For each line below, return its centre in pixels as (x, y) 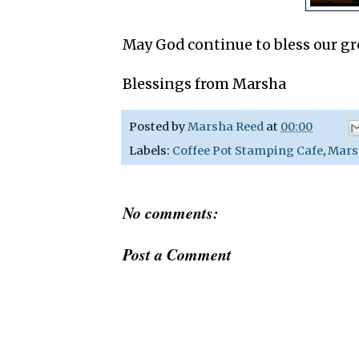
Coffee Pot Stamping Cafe (248, 150)
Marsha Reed (226, 127)
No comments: (171, 212)
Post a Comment (177, 254)
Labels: (151, 150)
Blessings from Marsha (204, 84)
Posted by (158, 127)
